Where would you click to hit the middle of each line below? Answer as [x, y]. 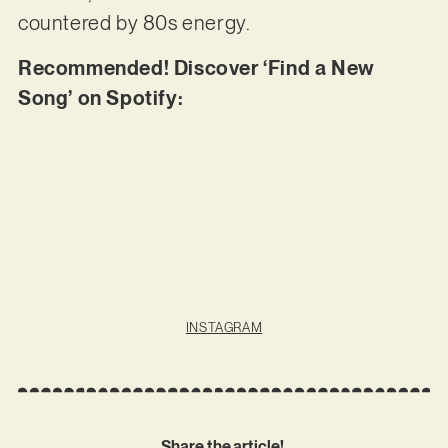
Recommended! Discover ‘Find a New [196, 67]
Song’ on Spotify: [100, 97]
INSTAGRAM [224, 327]
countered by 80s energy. [135, 23]
